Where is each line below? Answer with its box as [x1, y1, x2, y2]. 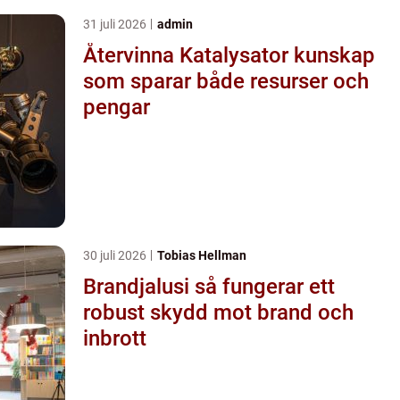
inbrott [83, 325, 146, 351]
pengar [83, 94, 150, 120]
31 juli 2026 [83, 16, 149, 31]
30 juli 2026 [83, 247, 149, 262]
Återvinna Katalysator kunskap [83, 42, 294, 68]
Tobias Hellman [157, 247, 246, 262]
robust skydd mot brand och [83, 299, 354, 325]
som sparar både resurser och [83, 68, 369, 94]
